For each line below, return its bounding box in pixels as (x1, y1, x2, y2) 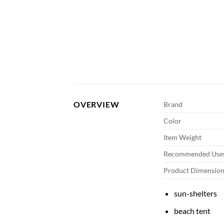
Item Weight (163, 133, 201, 142)
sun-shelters (173, 188, 217, 198)
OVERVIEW (73, 99, 119, 109)
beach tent (173, 206, 210, 216)
